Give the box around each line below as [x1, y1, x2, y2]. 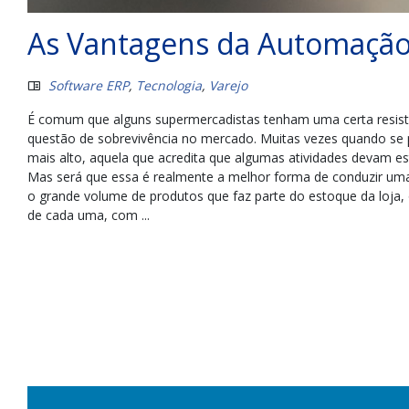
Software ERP [48, 76, 129, 94]
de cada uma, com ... [27, 205, 150, 224]
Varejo [209, 76, 247, 94]
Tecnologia [136, 76, 202, 94]
